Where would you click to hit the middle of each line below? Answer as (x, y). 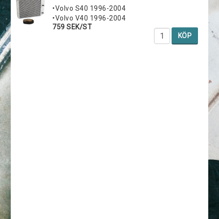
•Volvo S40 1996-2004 (89, 8)
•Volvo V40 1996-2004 (89, 18)
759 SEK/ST (72, 27)
